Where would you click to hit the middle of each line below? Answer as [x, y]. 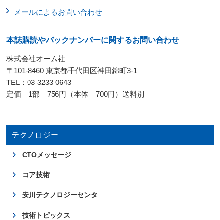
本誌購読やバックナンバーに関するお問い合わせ [93, 40]
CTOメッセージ [47, 155]
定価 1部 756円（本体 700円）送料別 [76, 94]
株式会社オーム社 [36, 59]
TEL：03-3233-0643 [39, 82]
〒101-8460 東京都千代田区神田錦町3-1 [72, 71]
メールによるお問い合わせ [58, 12]
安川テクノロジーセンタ [60, 195]
